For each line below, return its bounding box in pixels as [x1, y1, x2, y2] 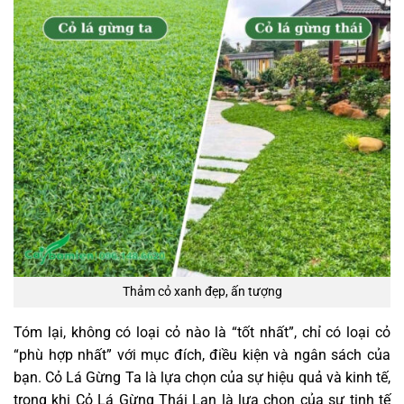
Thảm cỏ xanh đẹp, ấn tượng [122, 284, 282, 300]
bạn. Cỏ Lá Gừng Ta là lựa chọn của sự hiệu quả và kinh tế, [14, 368, 390, 386]
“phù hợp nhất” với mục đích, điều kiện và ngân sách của [14, 345, 390, 363]
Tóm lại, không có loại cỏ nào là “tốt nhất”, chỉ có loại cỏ [14, 323, 390, 341]
